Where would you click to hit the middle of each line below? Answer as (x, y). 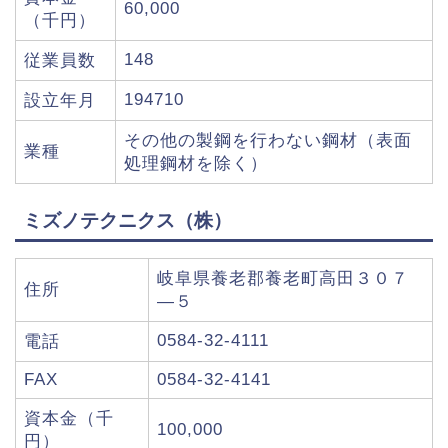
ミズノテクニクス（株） (127, 220)
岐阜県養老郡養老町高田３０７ (283, 278)
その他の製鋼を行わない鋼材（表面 (268, 141)
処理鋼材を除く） (196, 164)
